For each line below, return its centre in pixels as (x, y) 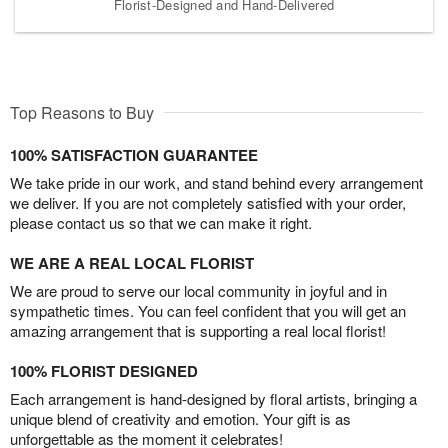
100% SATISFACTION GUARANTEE (134, 154)
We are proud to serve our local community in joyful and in (198, 290)
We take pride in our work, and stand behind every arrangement (216, 182)
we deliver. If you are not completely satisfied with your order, (208, 202)
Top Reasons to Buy (82, 112)
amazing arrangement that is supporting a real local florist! (198, 330)
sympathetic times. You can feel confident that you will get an (208, 310)
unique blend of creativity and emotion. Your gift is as (180, 418)
